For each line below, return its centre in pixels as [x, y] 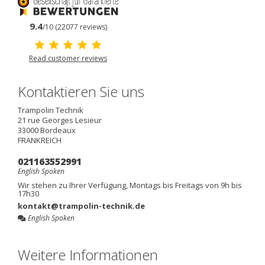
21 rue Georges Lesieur [60, 120]
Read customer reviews [68, 58]
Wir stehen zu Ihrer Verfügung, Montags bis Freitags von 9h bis [130, 185]
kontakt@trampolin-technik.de [81, 206]
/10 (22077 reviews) [75, 27]
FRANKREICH [40, 140]
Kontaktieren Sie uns [81, 91]
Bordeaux [58, 130]
